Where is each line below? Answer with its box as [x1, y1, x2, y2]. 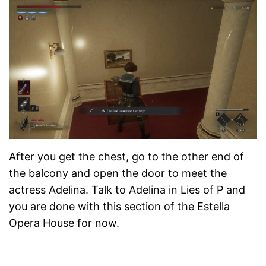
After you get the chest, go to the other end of [9, 150, 244, 163]
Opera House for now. [9, 217, 119, 230]
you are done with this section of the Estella [9, 200, 230, 213]
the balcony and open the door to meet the [9, 167, 227, 180]
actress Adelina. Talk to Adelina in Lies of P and [9, 183, 245, 197]
